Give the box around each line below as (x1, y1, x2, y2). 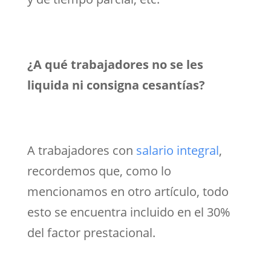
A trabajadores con (27, 142, 136, 158)
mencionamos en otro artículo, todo (27, 183, 229, 200)
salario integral (135, 142, 219, 158)
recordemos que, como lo (27, 162, 171, 179)
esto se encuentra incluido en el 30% (27, 203, 230, 220)
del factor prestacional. (27, 224, 155, 241)
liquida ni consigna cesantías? (27, 76, 205, 93)
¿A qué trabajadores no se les (27, 56, 203, 73)
